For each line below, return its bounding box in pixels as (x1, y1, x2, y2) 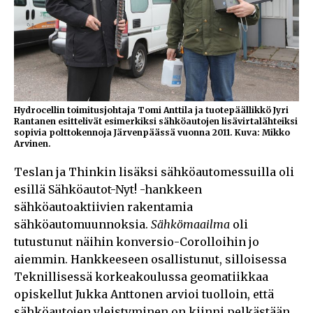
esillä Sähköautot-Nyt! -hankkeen (14, 182, 202, 197)
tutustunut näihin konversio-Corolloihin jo (14, 235, 259, 249)
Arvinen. (14, 138, 51, 150)
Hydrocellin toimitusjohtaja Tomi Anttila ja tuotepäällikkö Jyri (14, 105, 289, 116)
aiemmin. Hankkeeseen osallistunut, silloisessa (14, 252, 286, 267)
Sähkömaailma (151, 217, 230, 232)
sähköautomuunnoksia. (14, 217, 151, 232)
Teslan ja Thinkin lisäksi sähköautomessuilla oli (14, 165, 294, 180)
